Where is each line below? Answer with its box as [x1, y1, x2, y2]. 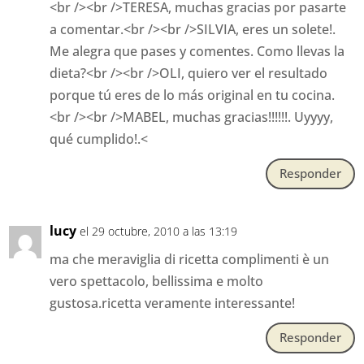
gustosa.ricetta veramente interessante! [50, 293, 296, 312]
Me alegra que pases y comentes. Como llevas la [50, 41, 345, 60]
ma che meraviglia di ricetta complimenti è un [50, 249, 330, 268]
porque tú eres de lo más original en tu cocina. [50, 85, 336, 104]
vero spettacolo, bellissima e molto [50, 271, 264, 290]
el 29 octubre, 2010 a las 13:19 [80, 223, 238, 239]
